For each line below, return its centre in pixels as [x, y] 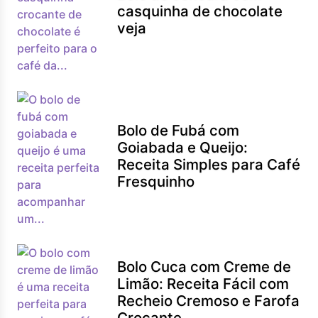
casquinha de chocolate [200, 11]
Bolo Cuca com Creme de [204, 267]
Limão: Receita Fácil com [203, 284]
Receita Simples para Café [209, 164]
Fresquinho [156, 181]
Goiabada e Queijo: [183, 147]
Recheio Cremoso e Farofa [209, 301]
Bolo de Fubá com [179, 130]
